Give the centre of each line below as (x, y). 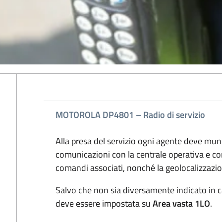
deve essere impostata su (104, 203)
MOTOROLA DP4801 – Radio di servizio (130, 115)
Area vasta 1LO (181, 203)
